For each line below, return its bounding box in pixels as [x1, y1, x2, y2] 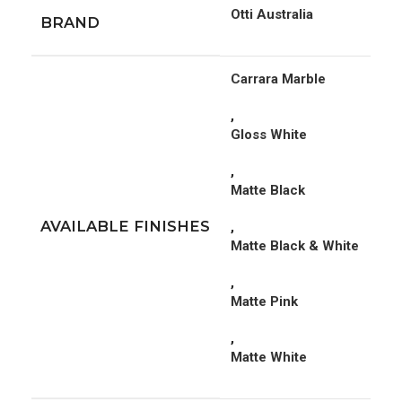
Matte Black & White [231, 238, 359, 255]
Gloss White [231, 127, 307, 144]
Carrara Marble [231, 71, 326, 88]
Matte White [231, 349, 307, 366]
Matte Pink [231, 293, 298, 310]
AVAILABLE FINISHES [40, 217, 210, 236]
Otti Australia [231, 6, 313, 23]
